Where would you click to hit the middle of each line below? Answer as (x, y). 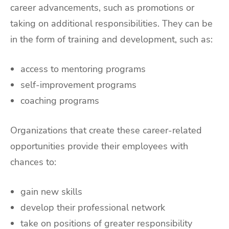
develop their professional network (93, 207)
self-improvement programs (78, 85)
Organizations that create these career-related (106, 130)
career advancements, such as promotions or (102, 8)
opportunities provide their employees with (99, 146)
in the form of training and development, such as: (111, 40)
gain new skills (51, 191)
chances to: (33, 162)
